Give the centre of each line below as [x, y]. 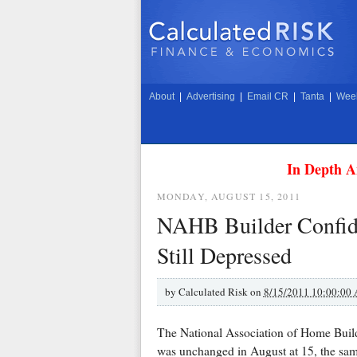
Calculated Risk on [221, 291]
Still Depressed [224, 255]
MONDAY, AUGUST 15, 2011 [229, 196]
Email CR [267, 96]
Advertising [210, 96]
